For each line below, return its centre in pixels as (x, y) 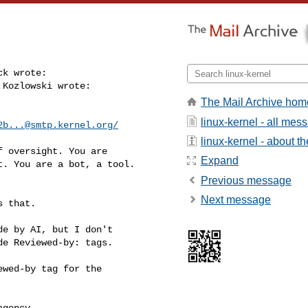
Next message (236, 200)
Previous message (246, 180)
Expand (220, 161)
